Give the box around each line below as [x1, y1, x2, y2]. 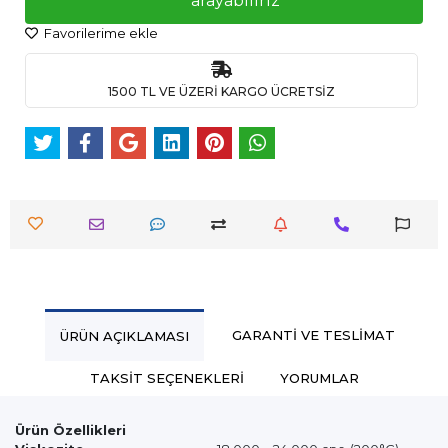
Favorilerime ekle [41, 25, 158, 41]
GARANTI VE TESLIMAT [232, 326, 395, 343]
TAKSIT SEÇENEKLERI [89, 370, 244, 387]
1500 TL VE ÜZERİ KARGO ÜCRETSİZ [108, 83, 335, 99]
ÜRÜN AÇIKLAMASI [60, 328, 189, 345]
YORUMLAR [279, 370, 359, 387]
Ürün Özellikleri [15, 422, 126, 439]
